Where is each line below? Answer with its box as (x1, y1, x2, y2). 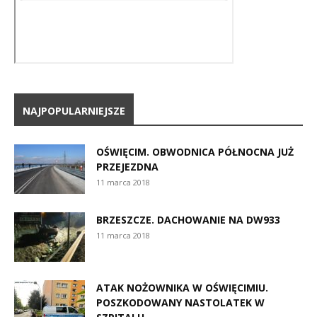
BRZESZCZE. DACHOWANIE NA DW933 (96, 212, 280, 226)
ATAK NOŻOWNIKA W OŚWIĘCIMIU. (96, 280, 268, 294)
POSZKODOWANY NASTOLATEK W (96, 295, 265, 309)
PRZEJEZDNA (96, 159, 158, 173)
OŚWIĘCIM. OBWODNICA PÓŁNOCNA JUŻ (96, 144, 294, 158)
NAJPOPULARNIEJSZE (23, 103, 125, 117)
